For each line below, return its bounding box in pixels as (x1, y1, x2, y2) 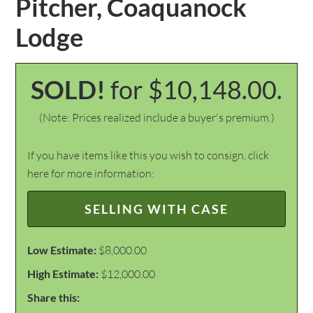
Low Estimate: (27, 243, 97, 256)
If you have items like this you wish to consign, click (27, 148, 270, 162)
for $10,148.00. (110, 74, 282, 105)
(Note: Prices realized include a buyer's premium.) (38, 110, 275, 124)
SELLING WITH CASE (85, 201, 228, 217)
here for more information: (27, 166, 155, 180)
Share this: (27, 291, 80, 304)
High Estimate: (27, 267, 99, 280)
